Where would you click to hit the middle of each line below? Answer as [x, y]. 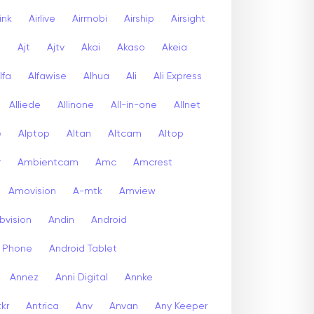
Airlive [42, 19]
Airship [139, 19]
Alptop [34, 134]
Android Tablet [83, 248]
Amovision [32, 191]
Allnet [187, 105]
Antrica [42, 306]
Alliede [25, 105]
